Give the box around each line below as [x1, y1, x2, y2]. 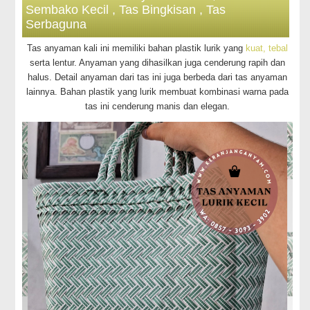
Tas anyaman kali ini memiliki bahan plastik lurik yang [27, 43, 244, 53]
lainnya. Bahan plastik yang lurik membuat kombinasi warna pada [26, 86, 289, 97]
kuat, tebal [243, 43, 289, 53]
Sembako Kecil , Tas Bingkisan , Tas [26, 3, 226, 17]
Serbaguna [26, 17, 87, 31]
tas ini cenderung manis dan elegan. [85, 101, 230, 111]
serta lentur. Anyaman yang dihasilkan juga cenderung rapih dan [30, 57, 286, 68]
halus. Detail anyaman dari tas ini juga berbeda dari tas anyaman [28, 72, 288, 82]
